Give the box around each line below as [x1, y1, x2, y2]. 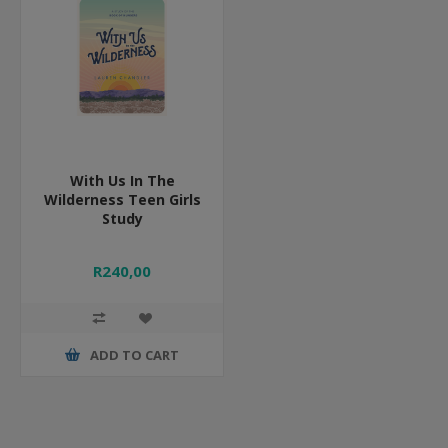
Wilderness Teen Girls [43, 190, 201, 209]
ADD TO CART [90, 345, 179, 364]
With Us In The [69, 171, 175, 190]
